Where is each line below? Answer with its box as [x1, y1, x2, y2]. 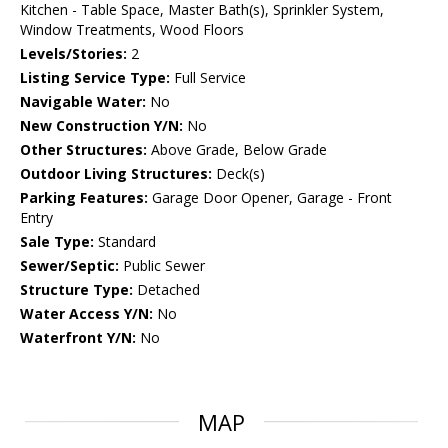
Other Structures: [20, 140, 147, 160]
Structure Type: [20, 280, 133, 300]
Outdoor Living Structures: [20, 164, 212, 184]
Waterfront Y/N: [20, 328, 136, 348]
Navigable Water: [20, 92, 146, 112]
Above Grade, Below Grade [147, 140, 327, 160]
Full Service [170, 68, 246, 88]
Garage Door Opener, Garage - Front [148, 188, 392, 208]
